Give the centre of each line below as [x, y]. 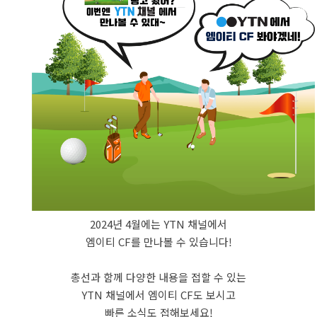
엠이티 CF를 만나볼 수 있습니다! [158, 242]
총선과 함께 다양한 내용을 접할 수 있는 [158, 277]
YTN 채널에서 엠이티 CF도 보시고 [158, 295]
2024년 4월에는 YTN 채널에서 [158, 224]
